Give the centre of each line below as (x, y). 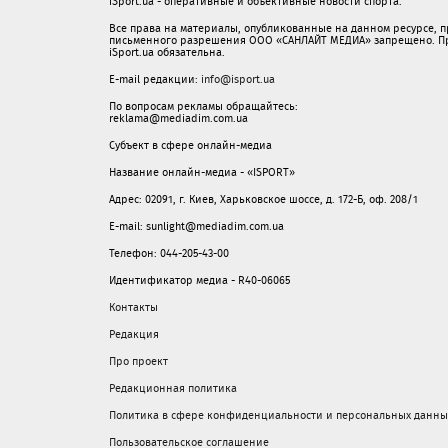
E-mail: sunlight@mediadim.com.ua (196, 226)
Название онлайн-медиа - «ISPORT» (202, 172)
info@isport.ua (238, 79)
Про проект (138, 361)
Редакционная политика (173, 388)
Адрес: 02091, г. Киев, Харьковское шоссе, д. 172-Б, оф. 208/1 (263, 199)
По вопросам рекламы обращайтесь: (203, 106)
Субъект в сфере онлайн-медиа (190, 145)
